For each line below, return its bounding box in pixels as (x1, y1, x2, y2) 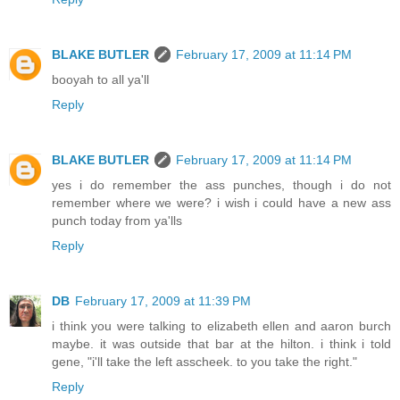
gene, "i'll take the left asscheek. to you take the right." (52, 354, 357, 369)
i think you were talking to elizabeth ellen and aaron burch (52, 318, 391, 333)
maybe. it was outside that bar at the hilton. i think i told (52, 336, 391, 351)
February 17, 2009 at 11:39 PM (75, 293, 251, 308)
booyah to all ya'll (52, 71, 149, 87)
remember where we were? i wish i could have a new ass (52, 195, 391, 210)
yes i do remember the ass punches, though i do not (52, 177, 391, 192)
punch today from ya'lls (52, 212, 182, 228)
